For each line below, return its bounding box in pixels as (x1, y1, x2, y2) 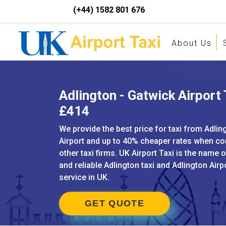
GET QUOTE (85, 198, 144, 208)
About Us (171, 38, 212, 48)
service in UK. (59, 173, 109, 182)
